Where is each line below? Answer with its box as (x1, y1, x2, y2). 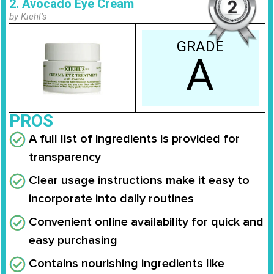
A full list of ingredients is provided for (29, 131, 240, 147)
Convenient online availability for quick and (29, 215, 264, 230)
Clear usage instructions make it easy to (29, 173, 250, 188)
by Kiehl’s (9, 11, 47, 23)
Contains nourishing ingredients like (29, 256, 224, 272)
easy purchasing (29, 233, 117, 248)
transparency (29, 150, 101, 165)
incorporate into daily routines (29, 191, 194, 207)
